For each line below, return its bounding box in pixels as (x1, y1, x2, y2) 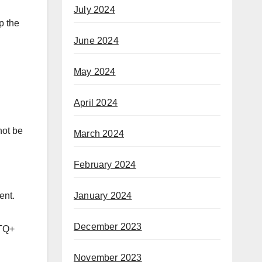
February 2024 (74, 159, 136, 170)
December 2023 (74, 221, 142, 232)
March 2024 (74, 128, 124, 139)
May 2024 (74, 66, 116, 77)
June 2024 (74, 35, 119, 46)
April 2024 (74, 97, 118, 108)
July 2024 (74, 4, 115, 15)
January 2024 (74, 190, 132, 201)
